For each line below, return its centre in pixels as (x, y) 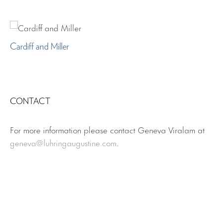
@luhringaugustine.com (76, 142)
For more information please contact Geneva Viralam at (107, 129)
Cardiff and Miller (39, 47)
